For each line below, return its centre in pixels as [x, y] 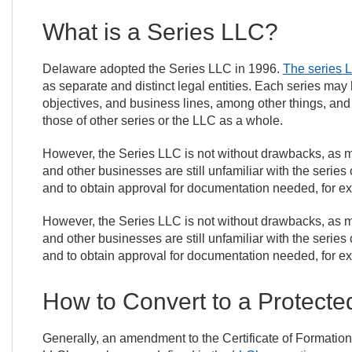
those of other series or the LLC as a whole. [162, 121]
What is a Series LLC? [160, 32]
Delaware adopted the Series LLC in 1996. [162, 69]
